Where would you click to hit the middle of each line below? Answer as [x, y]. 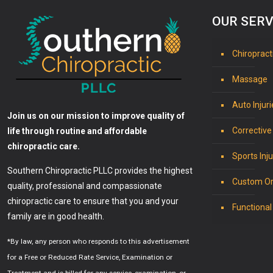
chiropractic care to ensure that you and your [93, 201]
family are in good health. [56, 217]
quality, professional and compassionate [85, 186]
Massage [250, 80]
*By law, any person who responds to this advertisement [98, 242]
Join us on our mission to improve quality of [96, 116]
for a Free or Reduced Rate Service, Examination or [90, 257]
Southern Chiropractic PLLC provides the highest [100, 171]
